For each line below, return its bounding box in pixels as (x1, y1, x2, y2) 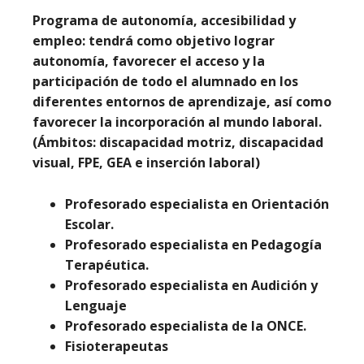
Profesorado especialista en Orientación (65, 195, 329, 214)
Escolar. (65, 215, 114, 234)
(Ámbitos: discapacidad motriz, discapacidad (32, 133, 323, 152)
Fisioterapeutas (65, 337, 168, 356)
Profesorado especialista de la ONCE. (65, 317, 306, 336)
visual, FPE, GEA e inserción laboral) (32, 154, 260, 172)
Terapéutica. (65, 256, 149, 275)
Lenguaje (65, 297, 127, 315)
